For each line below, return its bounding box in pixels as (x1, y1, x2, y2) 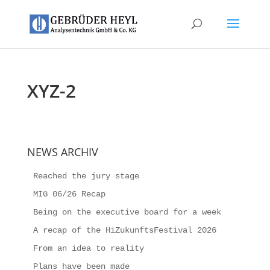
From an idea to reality (33, 243, 144, 253)
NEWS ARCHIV (27, 145, 98, 159)
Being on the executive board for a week (33, 207, 221, 217)
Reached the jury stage (33, 171, 139, 181)
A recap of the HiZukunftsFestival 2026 (33, 225, 216, 235)
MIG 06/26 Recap (33, 189, 105, 199)
